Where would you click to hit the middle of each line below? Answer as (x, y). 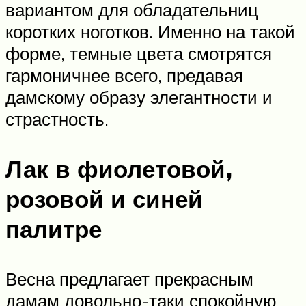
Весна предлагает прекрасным (129, 279)
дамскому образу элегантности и (139, 97)
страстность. (57, 119)
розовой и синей (104, 198)
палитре (54, 228)
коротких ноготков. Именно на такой (150, 31)
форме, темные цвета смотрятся (139, 53)
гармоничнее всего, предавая (124, 75)
